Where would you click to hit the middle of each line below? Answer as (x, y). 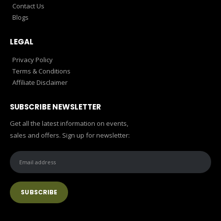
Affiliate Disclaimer (40, 82)
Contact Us (28, 6)
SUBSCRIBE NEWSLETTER (55, 107)
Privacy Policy (33, 59)
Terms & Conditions (41, 71)
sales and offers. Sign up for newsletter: (70, 135)
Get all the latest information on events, (69, 124)
